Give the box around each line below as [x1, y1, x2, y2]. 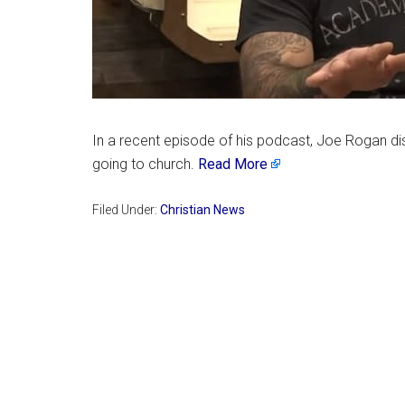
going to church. [92, 155, 198, 173]
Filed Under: [92, 202, 160, 217]
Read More [198, 155, 268, 173]
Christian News [160, 202, 245, 217]
